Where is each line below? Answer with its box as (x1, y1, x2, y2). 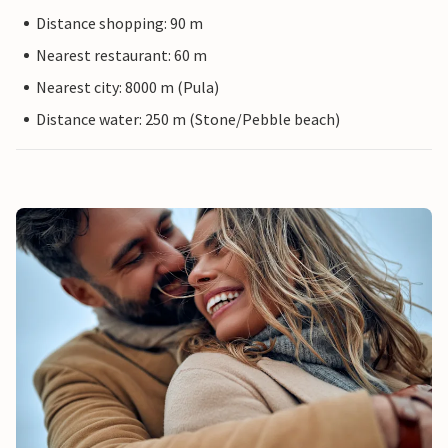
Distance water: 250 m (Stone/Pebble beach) (36, 109, 340, 129)
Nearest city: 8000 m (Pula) (36, 77, 219, 97)
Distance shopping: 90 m (36, 13, 203, 33)
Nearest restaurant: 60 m (36, 45, 207, 65)
